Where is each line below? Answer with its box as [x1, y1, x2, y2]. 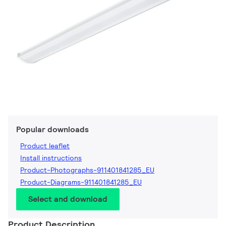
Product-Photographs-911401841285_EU [20, 165, 154, 175]
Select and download [28, 194, 107, 205]
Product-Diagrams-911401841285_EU [20, 178, 142, 187]
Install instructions [20, 153, 82, 163]
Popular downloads [16, 124, 89, 135]
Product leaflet [20, 141, 70, 151]
